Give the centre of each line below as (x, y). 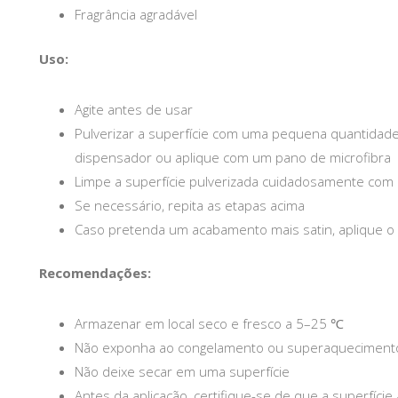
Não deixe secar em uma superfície (182, 372)
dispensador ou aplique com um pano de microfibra (233, 157)
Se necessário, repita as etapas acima (190, 205)
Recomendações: (95, 273)
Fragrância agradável (136, 15)
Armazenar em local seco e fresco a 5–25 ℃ (209, 324)
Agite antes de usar (134, 109)
